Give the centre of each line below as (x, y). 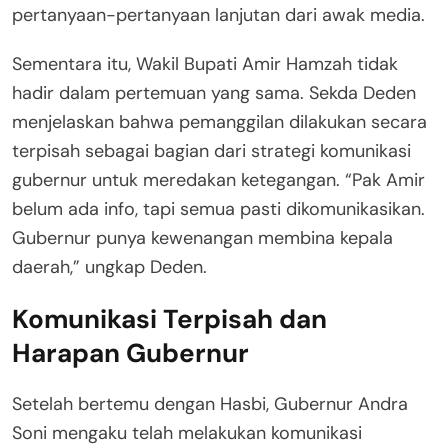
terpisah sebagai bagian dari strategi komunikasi (211, 150)
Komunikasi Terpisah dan (169, 318)
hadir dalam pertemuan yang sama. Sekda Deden (214, 92)
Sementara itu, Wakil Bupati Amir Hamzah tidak (205, 63)
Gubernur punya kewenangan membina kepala (202, 237)
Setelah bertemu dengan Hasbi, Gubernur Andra (210, 403)
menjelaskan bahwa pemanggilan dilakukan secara (219, 121)
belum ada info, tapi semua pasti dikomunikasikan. (218, 208)
